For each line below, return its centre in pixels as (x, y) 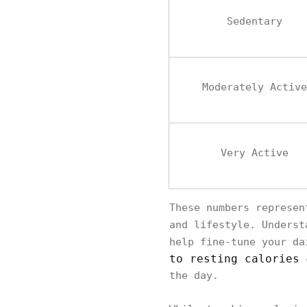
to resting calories (234, 259)
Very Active (255, 153)
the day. (194, 276)
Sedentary (255, 22)
